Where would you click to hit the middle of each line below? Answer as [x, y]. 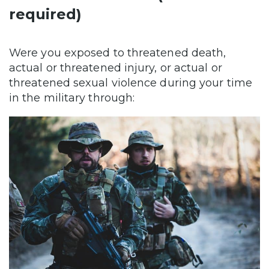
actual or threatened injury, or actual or [116, 68]
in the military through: [72, 98]
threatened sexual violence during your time [131, 83]
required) [45, 14]
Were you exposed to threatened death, [118, 53]
